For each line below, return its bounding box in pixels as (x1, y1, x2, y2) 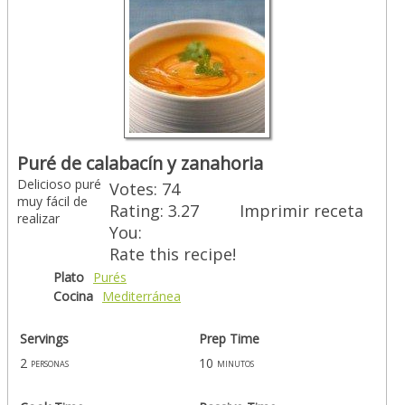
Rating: (109, 200, 168, 222)
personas (31, 354, 69, 371)
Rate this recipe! (109, 243, 236, 266)
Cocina (53, 287, 93, 306)
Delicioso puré (17, 175, 101, 193)
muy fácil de (17, 193, 88, 211)
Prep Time (199, 329, 259, 347)
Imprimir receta (240, 200, 363, 222)
